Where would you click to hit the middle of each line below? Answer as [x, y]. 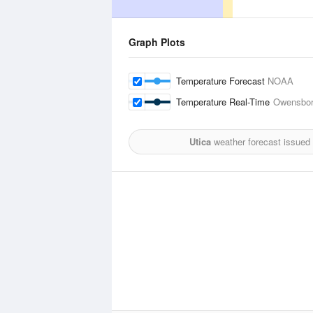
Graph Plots [157, 42]
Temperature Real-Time [225, 102]
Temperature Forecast [222, 81]
